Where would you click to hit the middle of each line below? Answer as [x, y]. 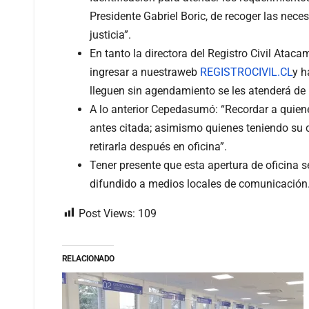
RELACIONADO [88, 258]
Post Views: [107, 213]
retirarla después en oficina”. [158, 146]
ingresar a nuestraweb [145, 72]
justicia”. [110, 34]
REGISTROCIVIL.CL [246, 72]
